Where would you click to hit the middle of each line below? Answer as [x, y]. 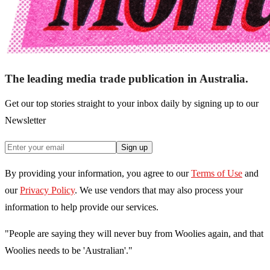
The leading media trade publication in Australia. [127, 79]
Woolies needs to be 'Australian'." [69, 251]
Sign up [134, 148]
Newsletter [25, 121]
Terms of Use [217, 174]
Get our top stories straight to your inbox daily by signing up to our [132, 104]
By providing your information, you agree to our [97, 174]
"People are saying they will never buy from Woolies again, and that [134, 234]
